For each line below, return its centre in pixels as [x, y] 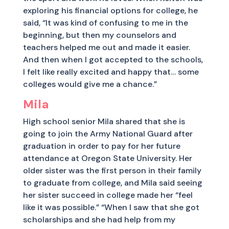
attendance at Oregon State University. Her [107, 158]
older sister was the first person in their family [112, 170]
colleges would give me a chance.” [90, 84]
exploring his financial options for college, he [110, 10]
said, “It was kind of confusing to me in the [105, 22]
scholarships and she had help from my [99, 219]
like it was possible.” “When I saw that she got [111, 207]
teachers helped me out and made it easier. [106, 47]
